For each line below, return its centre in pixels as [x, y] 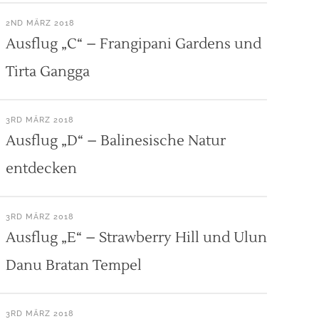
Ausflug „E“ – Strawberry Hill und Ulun [136, 238]
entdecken [41, 169]
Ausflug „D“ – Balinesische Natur [115, 141]
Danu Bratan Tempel [73, 266]
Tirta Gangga [47, 72]
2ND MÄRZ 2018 [40, 23]
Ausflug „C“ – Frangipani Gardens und [133, 44]
